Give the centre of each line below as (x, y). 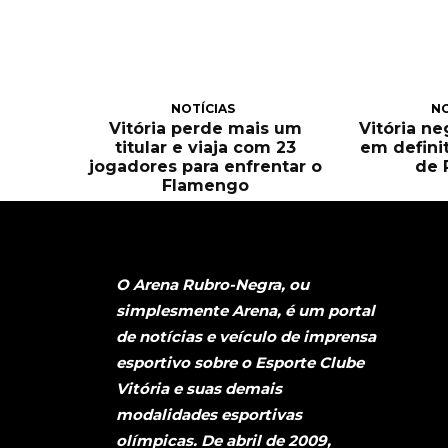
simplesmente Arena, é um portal (245, 311)
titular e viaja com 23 (206, 147)
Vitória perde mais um (206, 128)
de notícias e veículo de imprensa (246, 337)
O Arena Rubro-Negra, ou (212, 285)
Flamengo (206, 185)
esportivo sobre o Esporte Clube (240, 363)
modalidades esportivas (209, 415)
